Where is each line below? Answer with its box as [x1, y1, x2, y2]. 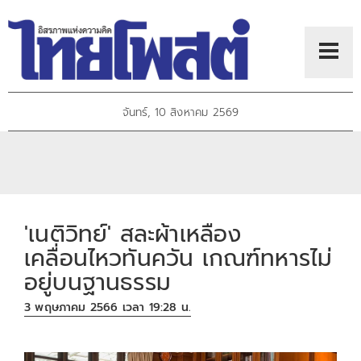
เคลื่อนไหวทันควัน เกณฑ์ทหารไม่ [24, 240, 333, 276]
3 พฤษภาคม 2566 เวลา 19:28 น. [24, 299, 192, 317]
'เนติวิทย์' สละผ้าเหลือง [24, 216, 242, 251]
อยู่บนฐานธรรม [24, 264, 171, 300]
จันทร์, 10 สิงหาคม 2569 [122, 104, 239, 122]
